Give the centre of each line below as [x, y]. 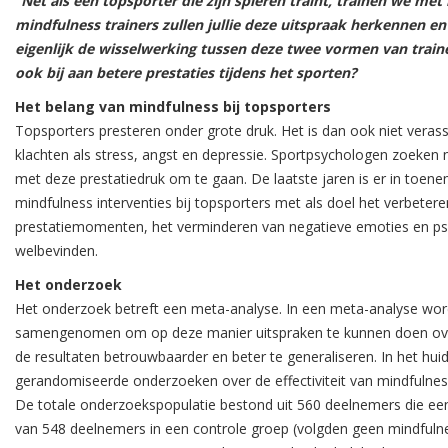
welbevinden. [56, 250]
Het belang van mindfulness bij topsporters [173, 106]
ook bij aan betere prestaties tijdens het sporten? [186, 72]
